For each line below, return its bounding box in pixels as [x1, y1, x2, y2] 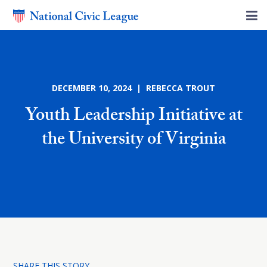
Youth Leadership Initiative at [24, 102, 243, 132]
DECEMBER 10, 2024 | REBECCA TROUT [52, 82, 215, 94]
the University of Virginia [41, 126, 226, 156]
